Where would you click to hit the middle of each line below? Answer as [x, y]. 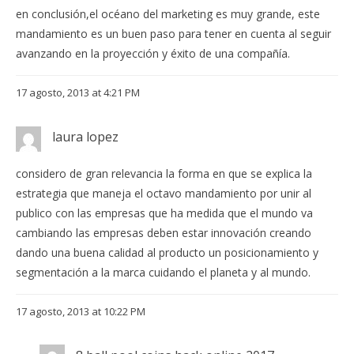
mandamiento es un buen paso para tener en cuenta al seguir [173, 34]
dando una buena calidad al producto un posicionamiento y [167, 252]
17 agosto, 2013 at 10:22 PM [81, 311]
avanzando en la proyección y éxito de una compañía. [153, 54]
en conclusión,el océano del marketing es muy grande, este [168, 14]
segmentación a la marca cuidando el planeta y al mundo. [163, 272]
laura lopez [85, 137]
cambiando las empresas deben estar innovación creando [164, 232]
